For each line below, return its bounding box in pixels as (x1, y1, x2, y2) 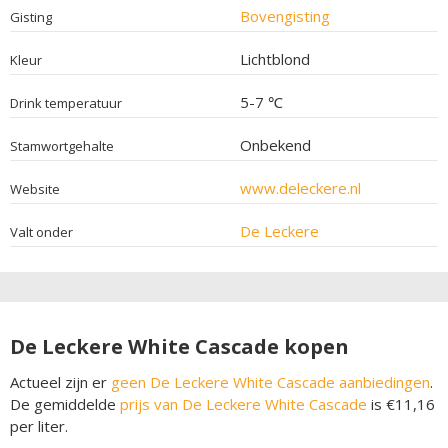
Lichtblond (239, 48, 310, 69)
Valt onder (10, 222, 73, 241)
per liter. (10, 415, 68, 436)
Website (10, 179, 60, 198)
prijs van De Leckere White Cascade (120, 393, 367, 414)
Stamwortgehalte (10, 136, 114, 155)
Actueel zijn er (10, 371, 111, 392)
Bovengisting (239, 5, 330, 26)
